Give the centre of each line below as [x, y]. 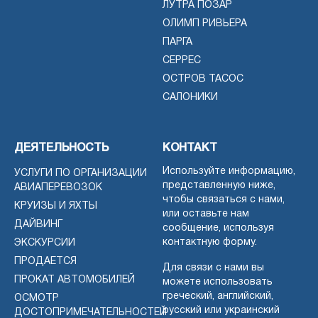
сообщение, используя [218, 228]
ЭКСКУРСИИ [45, 243]
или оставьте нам [206, 214]
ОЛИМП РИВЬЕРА [205, 23]
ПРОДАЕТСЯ [45, 261]
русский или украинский [221, 310]
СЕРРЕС [182, 60]
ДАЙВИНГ [38, 224]
